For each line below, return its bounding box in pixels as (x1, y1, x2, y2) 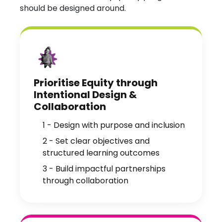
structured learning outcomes (43, 147, 160, 159)
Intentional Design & (34, 88, 137, 102)
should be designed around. (20, 2, 126, 14)
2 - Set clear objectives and (43, 135, 150, 147)
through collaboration (43, 175, 128, 186)
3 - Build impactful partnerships (43, 163, 166, 174)
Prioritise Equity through (34, 76, 158, 90)
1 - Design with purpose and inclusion (43, 119, 185, 131)
